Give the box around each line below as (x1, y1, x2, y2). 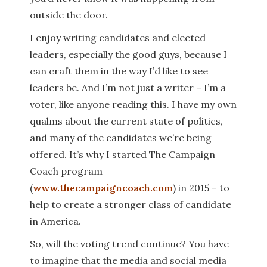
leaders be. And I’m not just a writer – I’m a (30, 82, 226, 94)
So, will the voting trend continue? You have (30, 238, 229, 250)
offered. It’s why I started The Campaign (30, 148, 215, 160)
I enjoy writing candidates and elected (30, 32, 206, 44)
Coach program (30, 165, 103, 177)
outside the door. (30, 9, 108, 21)
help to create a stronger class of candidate (30, 198, 231, 210)
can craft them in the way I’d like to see (30, 65, 208, 77)
